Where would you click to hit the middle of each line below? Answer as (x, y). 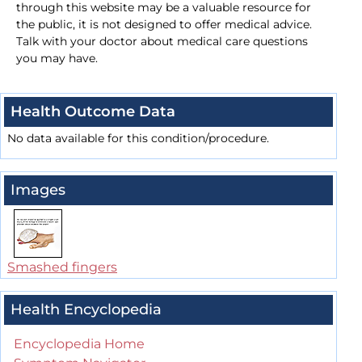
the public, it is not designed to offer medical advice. (164, 25)
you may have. (57, 59)
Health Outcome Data (93, 112)
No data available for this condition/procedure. (138, 139)
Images (38, 190)
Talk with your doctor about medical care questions (162, 42)
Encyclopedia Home (79, 344)
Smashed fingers (62, 267)
